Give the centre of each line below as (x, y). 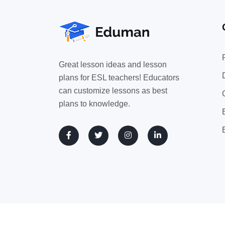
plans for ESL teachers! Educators (119, 78)
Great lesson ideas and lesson (113, 65)
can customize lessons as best (113, 91)
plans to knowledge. (94, 104)
